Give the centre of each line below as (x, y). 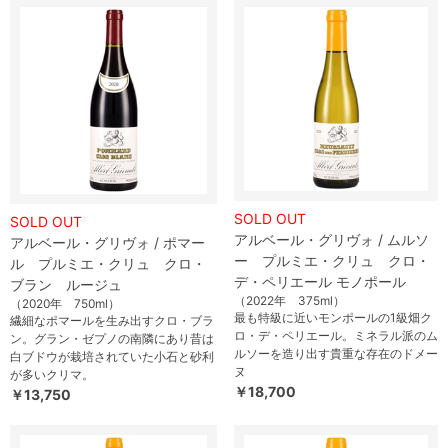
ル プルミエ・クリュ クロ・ (108, 263)
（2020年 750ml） (65, 303)
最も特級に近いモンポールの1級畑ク (333, 317)
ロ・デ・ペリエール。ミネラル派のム (336, 335)
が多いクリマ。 (52, 374)
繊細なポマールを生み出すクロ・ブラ (112, 320)
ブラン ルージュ (66, 284)
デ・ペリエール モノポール (320, 281)
